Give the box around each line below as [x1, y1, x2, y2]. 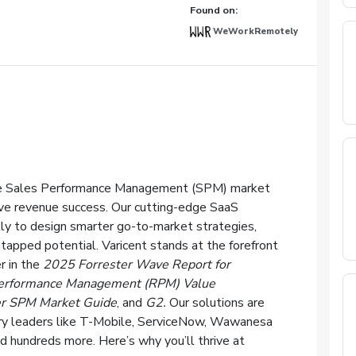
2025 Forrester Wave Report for [42, 256, 230, 273]
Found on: [190, 3, 238, 17]
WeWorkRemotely [213, 25, 299, 37]
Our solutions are [168, 294, 265, 311]
